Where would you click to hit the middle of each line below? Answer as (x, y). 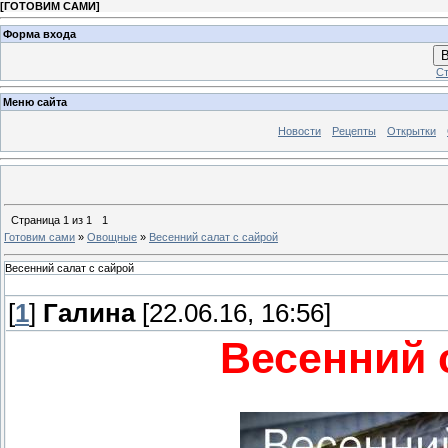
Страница (37, 219)
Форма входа (39, 33)
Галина (89, 313)
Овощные (112, 236)
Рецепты (354, 131)
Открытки (411, 131)
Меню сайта (35, 102)
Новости (299, 131)
